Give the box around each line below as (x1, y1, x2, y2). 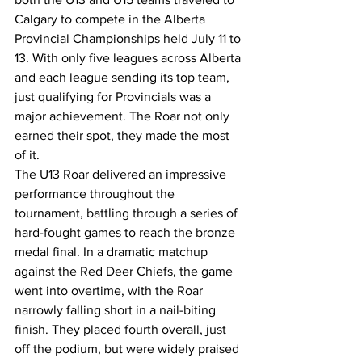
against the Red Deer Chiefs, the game (15, 264, 236, 278)
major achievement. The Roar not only (15, 109, 233, 123)
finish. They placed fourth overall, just (15, 322, 229, 336)
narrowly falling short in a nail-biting (15, 303, 219, 317)
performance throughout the (15, 187, 178, 200)
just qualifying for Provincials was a (15, 90, 214, 103)
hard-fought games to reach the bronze (15, 225, 238, 239)
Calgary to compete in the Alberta (15, 12, 208, 26)
